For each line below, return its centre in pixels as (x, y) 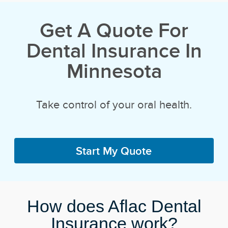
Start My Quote (114, 150)
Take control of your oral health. (114, 105)
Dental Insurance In (114, 51)
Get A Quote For (114, 30)
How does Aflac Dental (114, 206)
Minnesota (114, 71)
